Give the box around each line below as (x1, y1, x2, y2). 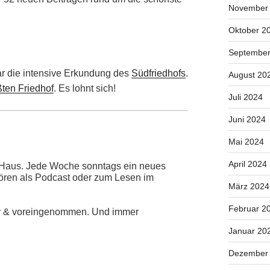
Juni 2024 (228, 115, 266, 125)
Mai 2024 (228, 137, 264, 147)
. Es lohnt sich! (54, 83, 116, 94)
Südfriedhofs (131, 68, 186, 79)
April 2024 (228, 159, 267, 169)
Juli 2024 (228, 92, 263, 102)
